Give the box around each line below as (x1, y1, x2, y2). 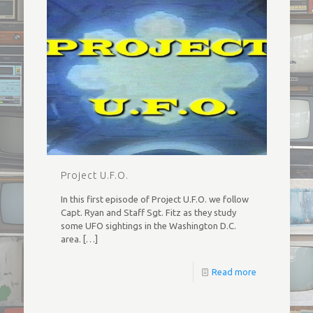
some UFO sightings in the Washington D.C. (60, 220, 236, 231)
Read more (211, 266, 256, 277)
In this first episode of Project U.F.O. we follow (60, 194, 249, 204)
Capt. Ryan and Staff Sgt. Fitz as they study (60, 207, 236, 217)
